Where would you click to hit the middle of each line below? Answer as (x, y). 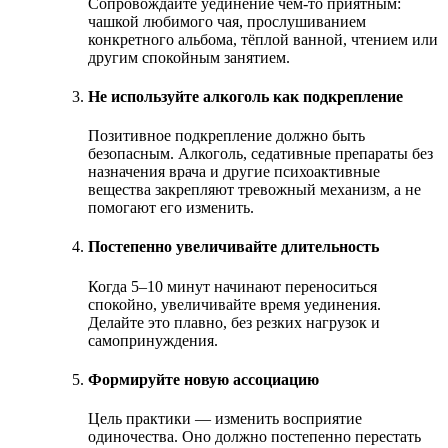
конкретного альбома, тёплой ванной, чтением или (263, 39)
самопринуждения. (153, 340)
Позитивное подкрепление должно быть (226, 136)
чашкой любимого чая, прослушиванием (227, 21)
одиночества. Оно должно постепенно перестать (254, 437)
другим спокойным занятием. (189, 57)
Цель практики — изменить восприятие (225, 419)
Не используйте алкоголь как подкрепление (245, 96)
